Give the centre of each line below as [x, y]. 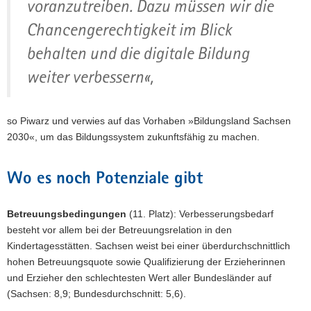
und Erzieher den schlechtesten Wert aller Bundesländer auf [139, 278]
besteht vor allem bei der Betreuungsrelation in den [119, 230]
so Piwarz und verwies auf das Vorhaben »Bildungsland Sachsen [149, 120]
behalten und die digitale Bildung [138, 53]
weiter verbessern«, [90, 77]
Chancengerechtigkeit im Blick [129, 30]
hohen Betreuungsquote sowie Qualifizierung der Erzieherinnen [146, 262]
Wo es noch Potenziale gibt [105, 179]
